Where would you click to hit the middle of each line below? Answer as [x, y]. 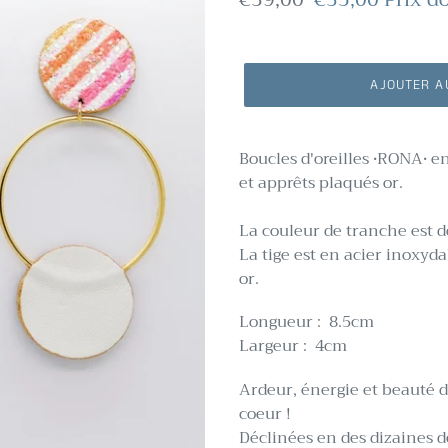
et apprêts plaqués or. [321, 183]
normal [273, 29]
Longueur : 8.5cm [306, 322]
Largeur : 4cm [293, 346]
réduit [342, 29]
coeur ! [267, 413]
